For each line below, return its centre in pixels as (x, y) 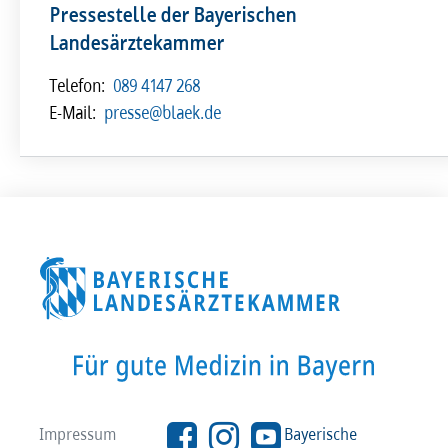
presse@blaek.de (163, 112)
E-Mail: (73, 112)
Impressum (78, 433)
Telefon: (78, 85)
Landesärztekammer (137, 42)
